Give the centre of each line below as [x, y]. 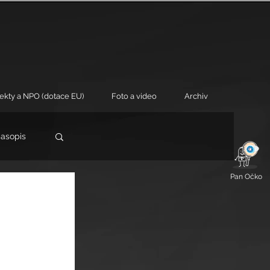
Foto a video [134, 96]
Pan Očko [246, 177]
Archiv [196, 96]
